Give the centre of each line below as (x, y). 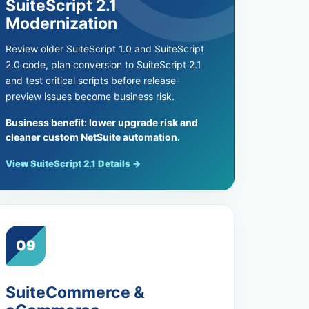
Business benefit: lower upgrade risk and (102, 122)
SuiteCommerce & (76, 292)
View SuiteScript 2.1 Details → (73, 163)
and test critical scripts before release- (93, 80)
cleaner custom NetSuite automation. (93, 137)
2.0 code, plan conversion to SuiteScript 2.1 (104, 64)
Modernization (62, 23)
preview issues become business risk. (90, 96)
